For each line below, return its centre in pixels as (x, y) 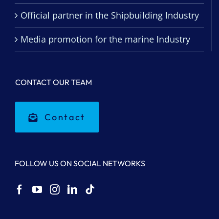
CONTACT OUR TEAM (54, 82)
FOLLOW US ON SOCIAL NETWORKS (80, 164)
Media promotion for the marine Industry (105, 39)
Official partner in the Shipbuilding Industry (110, 15)
